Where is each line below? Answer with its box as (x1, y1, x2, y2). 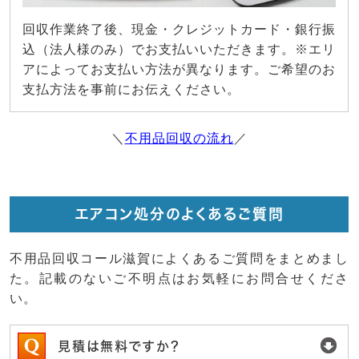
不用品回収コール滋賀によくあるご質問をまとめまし (10, 252, 349, 266)
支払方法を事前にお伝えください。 (22, 83, 240, 97)
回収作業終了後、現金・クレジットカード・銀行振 (22, 22, 336, 37)
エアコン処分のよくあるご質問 (74, 207, 284, 222)
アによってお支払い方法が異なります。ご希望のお (22, 63, 336, 77)
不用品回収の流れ (124, 131, 234, 146)
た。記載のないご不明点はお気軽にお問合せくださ (10, 272, 349, 286)
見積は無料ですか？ (58, 340, 181, 353)
